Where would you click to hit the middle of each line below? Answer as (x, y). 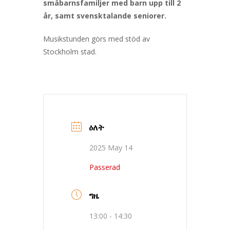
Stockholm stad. (70, 51)
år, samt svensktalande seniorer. (105, 15)
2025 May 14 (111, 147)
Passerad (105, 167)
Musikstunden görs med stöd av (97, 39)
